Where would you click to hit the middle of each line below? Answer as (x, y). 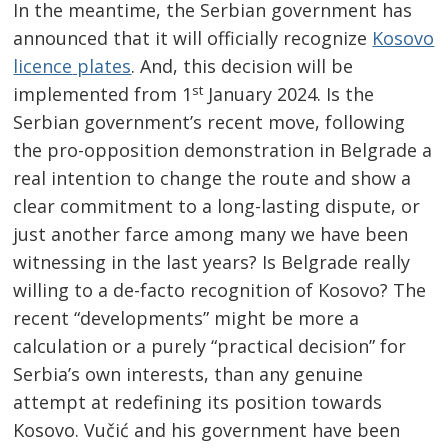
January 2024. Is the (289, 94)
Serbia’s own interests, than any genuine (188, 374)
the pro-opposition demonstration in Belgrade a (223, 150)
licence (43, 66)
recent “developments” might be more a (186, 318)
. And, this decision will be (242, 66)
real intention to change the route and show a (212, 178)
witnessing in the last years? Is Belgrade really (212, 262)
